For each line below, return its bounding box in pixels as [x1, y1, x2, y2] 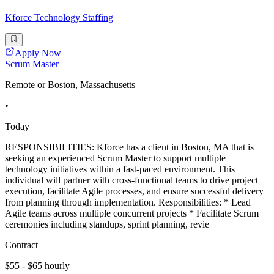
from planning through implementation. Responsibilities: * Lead [5, 197, 251, 208]
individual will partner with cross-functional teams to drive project [5, 175, 258, 186]
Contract [5, 240, 38, 251]
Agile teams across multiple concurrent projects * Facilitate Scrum [5, 208, 259, 219]
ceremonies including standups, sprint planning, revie [5, 219, 209, 230]
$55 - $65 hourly [5, 261, 70, 272]
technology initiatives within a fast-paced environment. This [5, 164, 235, 175]
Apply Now [15, 48, 61, 59]
